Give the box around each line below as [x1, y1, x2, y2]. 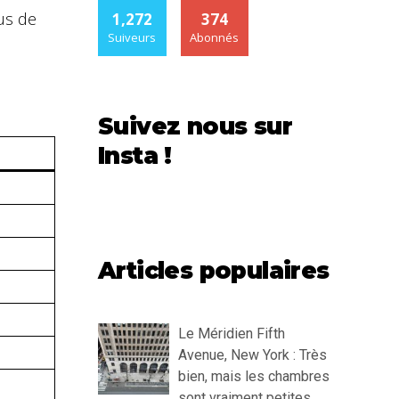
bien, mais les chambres [178, 368, 330, 386]
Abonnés [190, 29, 240, 46]
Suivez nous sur [98, 112, 292, 142]
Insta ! [98, 142, 172, 171]
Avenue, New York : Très [178, 346, 327, 364]
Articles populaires [98, 256, 330, 286]
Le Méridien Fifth [178, 325, 285, 343]
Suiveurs [108, 29, 157, 46]
